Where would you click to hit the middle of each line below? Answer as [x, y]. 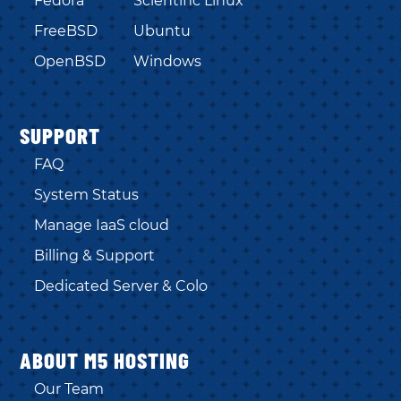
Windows [168, 62]
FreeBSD [66, 31]
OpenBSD [70, 62]
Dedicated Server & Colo [121, 286]
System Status [87, 195]
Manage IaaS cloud [102, 226]
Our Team [69, 389]
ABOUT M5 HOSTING [105, 360]
